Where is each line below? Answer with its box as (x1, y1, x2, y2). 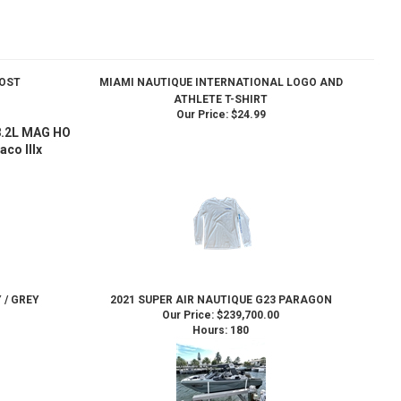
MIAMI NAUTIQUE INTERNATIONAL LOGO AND (98, 64, 343, 78)
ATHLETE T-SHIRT (174, 81, 268, 95)
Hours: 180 (192, 312, 249, 326)
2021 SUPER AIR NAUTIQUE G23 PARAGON (109, 282, 332, 295)
